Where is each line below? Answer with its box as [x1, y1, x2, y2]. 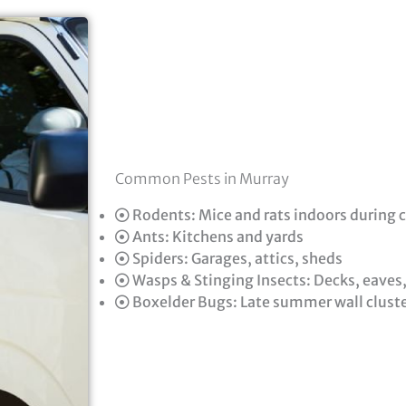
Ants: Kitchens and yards [130, 227, 304, 246]
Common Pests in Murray [115, 169, 289, 188]
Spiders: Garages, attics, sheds [130, 249, 343, 267]
